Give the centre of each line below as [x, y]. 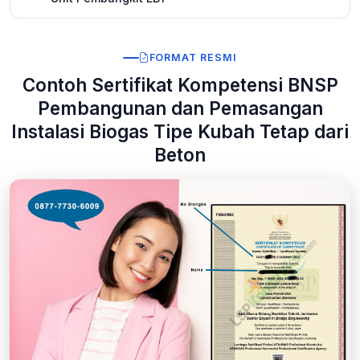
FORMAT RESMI [193, 58]
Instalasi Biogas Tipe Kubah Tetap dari [180, 132]
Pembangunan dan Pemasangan [180, 108]
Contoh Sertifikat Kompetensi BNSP [180, 85]
